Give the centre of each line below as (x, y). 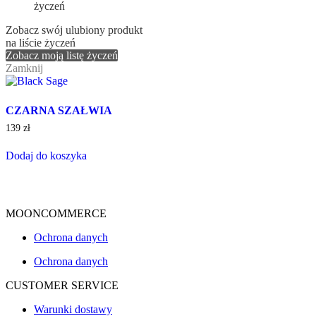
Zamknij (24, 68)
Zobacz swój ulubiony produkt (74, 30)
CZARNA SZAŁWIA (59, 110)
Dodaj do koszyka (46, 156)
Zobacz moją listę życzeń (62, 55)
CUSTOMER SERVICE (62, 286)
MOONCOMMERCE (56, 214)
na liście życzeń (41, 42)
